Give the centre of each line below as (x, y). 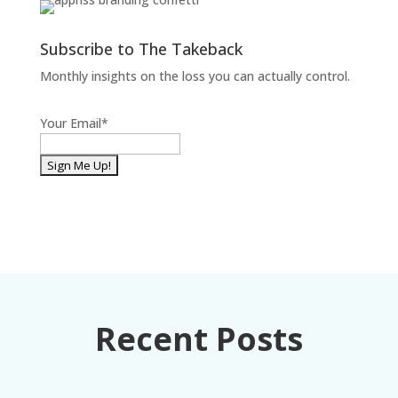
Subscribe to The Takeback (141, 49)
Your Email (70, 123)
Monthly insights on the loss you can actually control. (195, 76)
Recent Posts (199, 339)
